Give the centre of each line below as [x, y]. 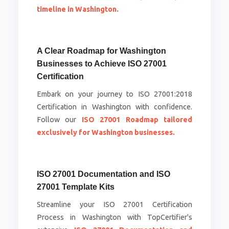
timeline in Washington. [77, 9]
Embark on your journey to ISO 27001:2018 [114, 94]
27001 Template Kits [75, 187]
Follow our [59, 120]
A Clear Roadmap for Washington [101, 51]
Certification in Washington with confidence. [114, 107]
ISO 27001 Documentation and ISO [103, 174]
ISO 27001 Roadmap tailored [137, 120]
